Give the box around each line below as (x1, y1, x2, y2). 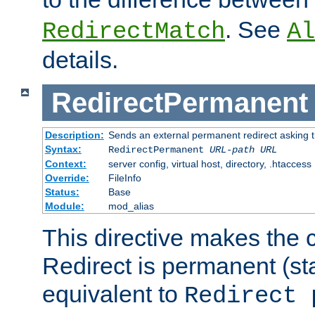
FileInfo (108, 172, 141, 184)
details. (42, 46, 118, 73)
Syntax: (44, 143, 82, 155)
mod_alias (108, 200, 154, 212)
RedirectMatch (42, 18, 225, 45)
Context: (44, 158, 86, 170)
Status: (44, 186, 79, 198)
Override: (44, 172, 89, 184)
